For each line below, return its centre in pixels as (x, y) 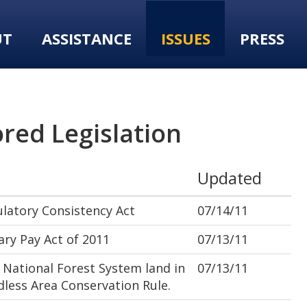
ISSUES (185, 38)
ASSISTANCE (86, 38)
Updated (230, 178)
